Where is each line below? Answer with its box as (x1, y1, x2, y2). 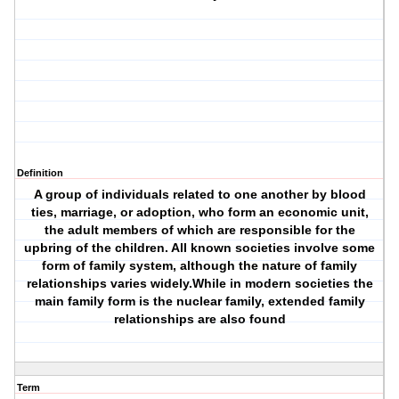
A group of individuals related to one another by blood (33, 187, 366, 202)
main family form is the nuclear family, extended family (34, 294, 365, 309)
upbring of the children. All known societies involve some (24, 240, 376, 256)
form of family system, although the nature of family (42, 258, 358, 273)
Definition (17, 167, 63, 179)
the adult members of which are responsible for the (44, 223, 355, 238)
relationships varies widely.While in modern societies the (26, 276, 373, 291)
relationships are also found (113, 312, 286, 327)
